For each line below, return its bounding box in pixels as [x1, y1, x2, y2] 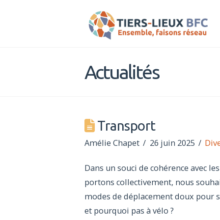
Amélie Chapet [84, 137, 139, 149]
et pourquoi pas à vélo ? [84, 205, 174, 217]
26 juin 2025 [149, 137, 195, 149]
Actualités [84, 61, 159, 83]
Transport [94, 118, 156, 134]
